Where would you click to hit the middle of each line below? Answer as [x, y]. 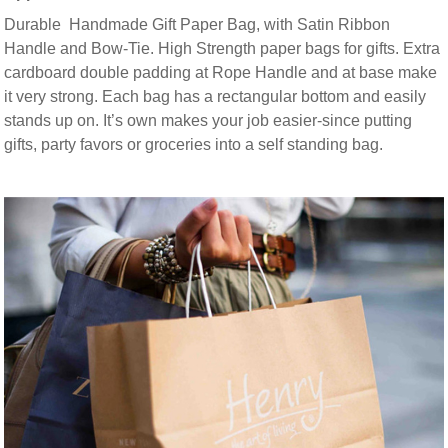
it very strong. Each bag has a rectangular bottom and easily [215, 96]
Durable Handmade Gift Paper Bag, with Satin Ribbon [197, 24]
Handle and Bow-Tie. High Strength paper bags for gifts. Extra [222, 48]
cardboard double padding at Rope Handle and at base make [221, 72]
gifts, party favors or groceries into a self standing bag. [194, 144]
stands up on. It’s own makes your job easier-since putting [208, 120]
